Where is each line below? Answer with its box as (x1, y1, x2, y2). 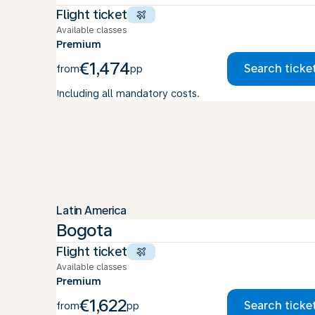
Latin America (56, 204, 127, 217)
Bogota (56, 220, 112, 240)
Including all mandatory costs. (56, 88, 200, 99)
